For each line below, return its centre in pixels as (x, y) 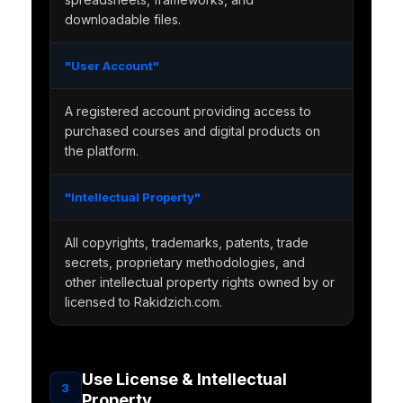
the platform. (101, 151)
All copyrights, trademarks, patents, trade (186, 243)
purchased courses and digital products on (192, 131)
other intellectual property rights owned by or (199, 282)
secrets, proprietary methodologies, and (184, 263)
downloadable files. (122, 20)
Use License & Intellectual (184, 380)
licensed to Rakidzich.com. (143, 302)
